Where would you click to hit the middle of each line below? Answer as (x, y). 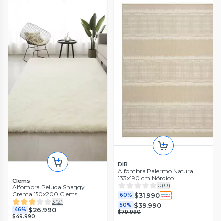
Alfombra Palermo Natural (156, 171)
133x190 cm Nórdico (146, 178)
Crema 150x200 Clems (45, 194)
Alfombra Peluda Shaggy (49, 187)
